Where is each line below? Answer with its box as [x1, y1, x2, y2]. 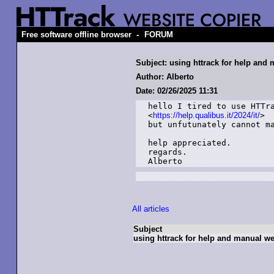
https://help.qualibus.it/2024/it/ [153, 111, 260, 120]
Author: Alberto [136, 72, 194, 81]
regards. [148, 147, 187, 157]
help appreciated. [148, 138, 231, 147]
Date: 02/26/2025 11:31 [136, 86, 218, 95]
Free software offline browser [21, 30, 131, 39]
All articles [132, 204, 169, 213]
